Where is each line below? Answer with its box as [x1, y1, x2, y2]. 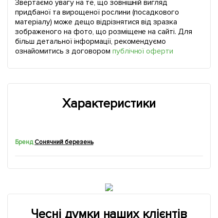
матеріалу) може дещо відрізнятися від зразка [15, 17, 178, 27]
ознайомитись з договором [15, 46, 112, 56]
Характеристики [62, 96, 156, 111]
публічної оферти [112, 46, 174, 56]
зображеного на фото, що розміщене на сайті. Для [15, 27, 193, 36]
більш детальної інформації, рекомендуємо [15, 36, 166, 46]
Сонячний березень [34, 138, 93, 146]
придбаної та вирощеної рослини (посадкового [15, 7, 180, 17]
